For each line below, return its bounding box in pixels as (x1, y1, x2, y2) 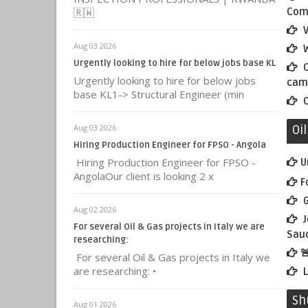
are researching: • (74, 264, 156, 278)
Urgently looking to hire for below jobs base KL (74, 58, 276, 69)
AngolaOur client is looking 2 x (74, 169, 214, 183)
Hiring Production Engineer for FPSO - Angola (74, 140, 266, 151)
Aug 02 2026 (74, 204, 116, 214)
